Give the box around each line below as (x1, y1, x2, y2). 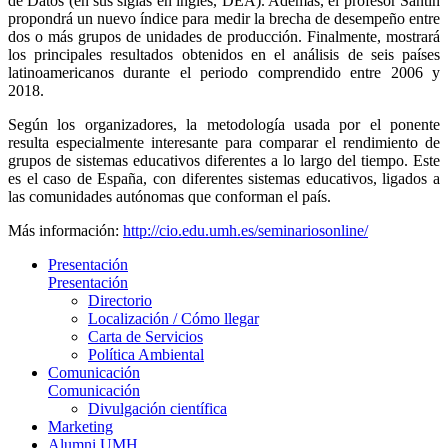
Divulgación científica (88, 399, 227, 417)
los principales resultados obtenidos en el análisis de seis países (8, 45, 440, 63)
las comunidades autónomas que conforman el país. (8, 187, 331, 205)
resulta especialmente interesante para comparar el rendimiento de (8, 133, 440, 151)
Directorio (88, 291, 152, 309)
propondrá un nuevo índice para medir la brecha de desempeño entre (8, 9, 440, 27)
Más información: (8, 221, 123, 239)
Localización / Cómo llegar (88, 309, 259, 327)
